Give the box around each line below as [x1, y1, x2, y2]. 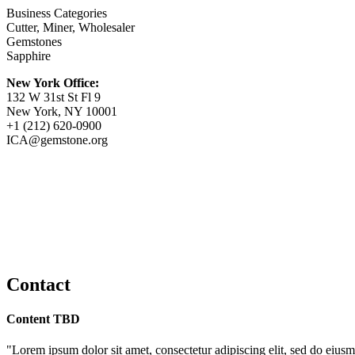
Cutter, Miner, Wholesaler [6, 20, 135, 34]
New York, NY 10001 [6, 104, 117, 118]
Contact [6, 273, 71, 295]
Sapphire [6, 48, 51, 63]
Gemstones [6, 34, 62, 48]
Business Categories [6, 6, 107, 20]
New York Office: [6, 75, 99, 90]
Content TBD [6, 311, 80, 326]
